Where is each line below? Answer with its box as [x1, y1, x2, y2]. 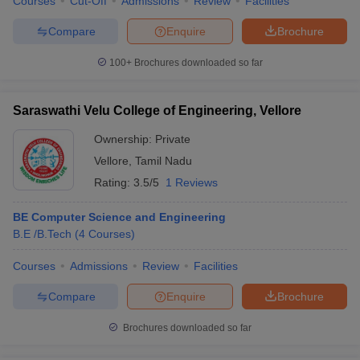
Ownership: [94, 133, 155, 145]
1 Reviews [166, 176, 218, 189]
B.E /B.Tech [13, 227, 72, 240]
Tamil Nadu [135, 154, 192, 167]
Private [155, 133, 190, 145]
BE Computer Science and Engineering [13, 211, 226, 223]
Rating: [94, 176, 133, 189]
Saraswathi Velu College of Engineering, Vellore [13, 104, 301, 117]
